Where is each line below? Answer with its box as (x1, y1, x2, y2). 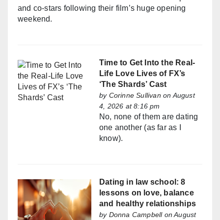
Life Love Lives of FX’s (99, 69, 186, 78)
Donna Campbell (109, 211, 163, 219)
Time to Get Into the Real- (99, 58, 195, 67)
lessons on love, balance (99, 189, 194, 197)
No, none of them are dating (99, 112, 198, 121)
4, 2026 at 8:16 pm (99, 102, 160, 110)
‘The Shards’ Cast (99, 80, 167, 89)
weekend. (18, 15, 53, 24)
